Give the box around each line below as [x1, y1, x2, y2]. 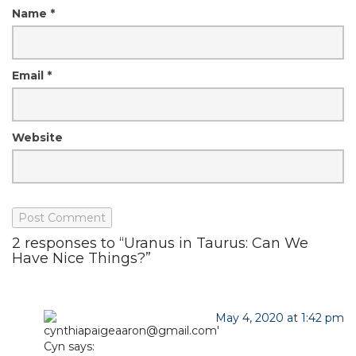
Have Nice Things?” [12, 250, 151, 267]
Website [12, 130, 63, 145]
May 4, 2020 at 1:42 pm [215, 311, 344, 325]
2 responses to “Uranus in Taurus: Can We [12, 234, 308, 252]
